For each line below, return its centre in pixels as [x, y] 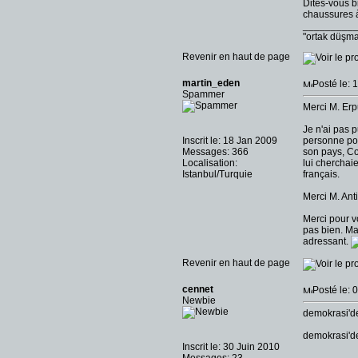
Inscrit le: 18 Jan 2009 [230, 141]
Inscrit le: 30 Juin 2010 [231, 347]
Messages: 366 [215, 152]
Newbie [199, 300]
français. [321, 174]
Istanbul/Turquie [217, 174]
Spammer [203, 94]
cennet [198, 289]
